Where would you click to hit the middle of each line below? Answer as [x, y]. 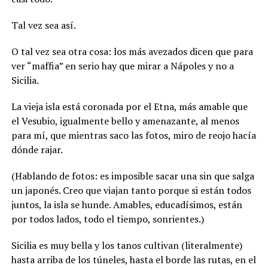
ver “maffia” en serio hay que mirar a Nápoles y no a [122, 66]
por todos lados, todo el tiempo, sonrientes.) [107, 219]
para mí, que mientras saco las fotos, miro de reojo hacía [133, 135]
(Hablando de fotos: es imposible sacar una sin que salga [133, 176]
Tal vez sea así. [43, 25]
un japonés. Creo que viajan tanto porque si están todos [131, 190]
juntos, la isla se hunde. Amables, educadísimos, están [127, 204]
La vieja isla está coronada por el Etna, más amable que [129, 106]
